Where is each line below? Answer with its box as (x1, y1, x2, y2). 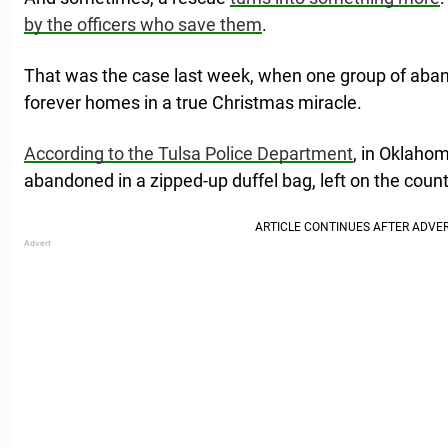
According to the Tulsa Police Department (24, 142, 353, 164)
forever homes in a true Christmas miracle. (24, 91, 362, 113)
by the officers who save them (24, 13, 262, 35)
